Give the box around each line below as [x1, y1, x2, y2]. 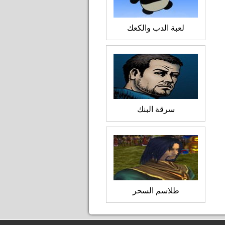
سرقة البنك [137, 105, 175, 114]
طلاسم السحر [132, 186, 179, 195]
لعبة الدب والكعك [127, 24, 184, 32]
